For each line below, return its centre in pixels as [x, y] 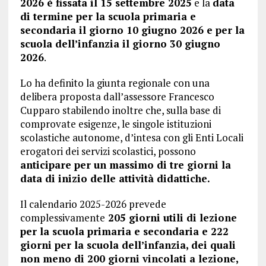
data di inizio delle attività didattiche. [115, 179]
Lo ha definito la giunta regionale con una [115, 83]
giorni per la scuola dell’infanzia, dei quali [128, 245]
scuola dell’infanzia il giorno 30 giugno [120, 44]
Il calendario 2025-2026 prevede [93, 204]
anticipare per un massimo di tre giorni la [125, 165]
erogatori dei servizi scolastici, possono [108, 151]
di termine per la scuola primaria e [108, 17]
